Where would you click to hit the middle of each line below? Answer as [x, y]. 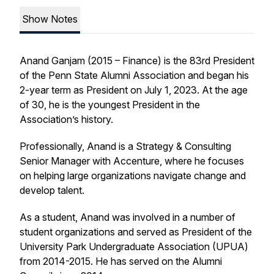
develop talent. [53, 190]
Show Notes [50, 19]
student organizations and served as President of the [136, 232]
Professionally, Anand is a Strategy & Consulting [125, 146]
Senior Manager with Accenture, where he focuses [132, 161]
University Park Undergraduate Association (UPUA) [134, 246]
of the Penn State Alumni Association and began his [134, 75]
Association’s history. [66, 119]
